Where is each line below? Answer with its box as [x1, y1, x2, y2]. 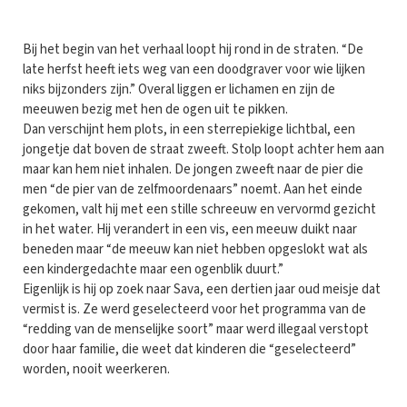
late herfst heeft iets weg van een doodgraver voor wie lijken [23, 59, 365, 79]
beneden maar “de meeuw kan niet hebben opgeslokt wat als [23, 239, 368, 259]
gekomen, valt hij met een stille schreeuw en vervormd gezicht [23, 199, 376, 219]
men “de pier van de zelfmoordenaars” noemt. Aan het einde [23, 179, 362, 199]
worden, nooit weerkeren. [23, 359, 170, 379]
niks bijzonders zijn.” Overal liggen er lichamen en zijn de [23, 79, 335, 99]
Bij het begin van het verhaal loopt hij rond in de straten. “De [23, 39, 363, 59]
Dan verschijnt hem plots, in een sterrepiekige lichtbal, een [23, 119, 355, 139]
